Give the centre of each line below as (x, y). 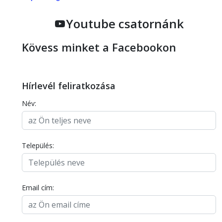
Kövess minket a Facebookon (99, 47)
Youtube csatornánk (125, 24)
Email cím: (38, 188)
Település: (38, 145)
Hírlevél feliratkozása (69, 86)
